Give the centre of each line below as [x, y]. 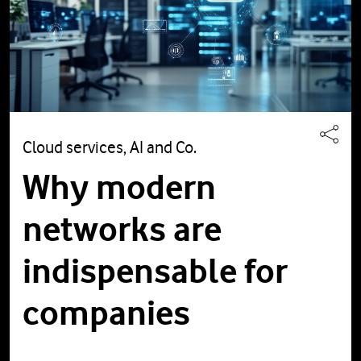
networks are [122, 229]
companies [106, 313]
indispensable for [155, 271]
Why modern [119, 187]
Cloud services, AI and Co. [110, 147]
